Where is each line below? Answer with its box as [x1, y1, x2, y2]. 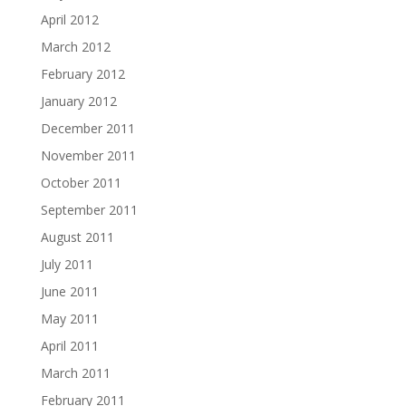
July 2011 [40, 255, 93, 273]
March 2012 [40, 37, 111, 55]
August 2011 [40, 227, 114, 246]
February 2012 [40, 64, 125, 82]
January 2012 [40, 92, 117, 110]
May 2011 [40, 309, 99, 327]
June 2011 [40, 282, 99, 300]
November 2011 [40, 146, 136, 164]
